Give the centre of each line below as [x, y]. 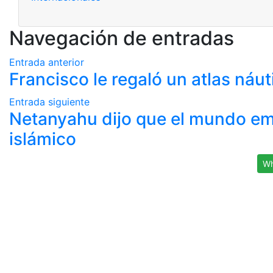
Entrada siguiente [49, 102]
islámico [43, 139]
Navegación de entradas [122, 38]
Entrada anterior [47, 62]
